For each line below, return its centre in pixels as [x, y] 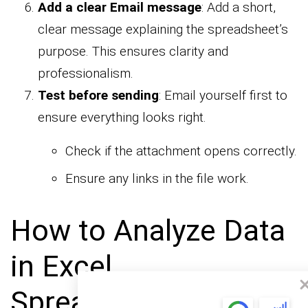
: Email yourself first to [223, 96]
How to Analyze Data [148, 230]
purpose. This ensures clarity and [133, 52]
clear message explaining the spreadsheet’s [163, 30]
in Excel [61, 266]
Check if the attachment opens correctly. [181, 151]
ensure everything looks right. [122, 118]
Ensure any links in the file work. [157, 179]
